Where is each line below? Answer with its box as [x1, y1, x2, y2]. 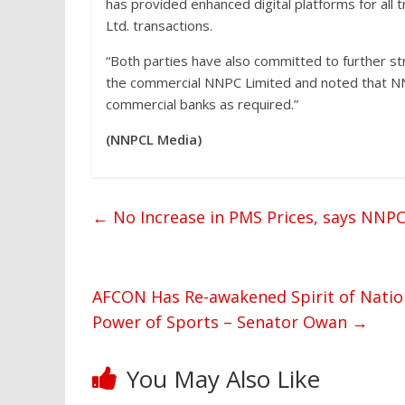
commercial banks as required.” [106, 95, 298, 113]
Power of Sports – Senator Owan [92, 311, 352, 333]
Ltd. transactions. [106, 16, 212, 34]
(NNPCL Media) [106, 130, 202, 148]
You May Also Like [127, 363, 320, 395]
